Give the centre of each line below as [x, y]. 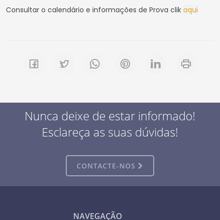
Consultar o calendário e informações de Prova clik [95, 10]
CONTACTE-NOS [107, 166]
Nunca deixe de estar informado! [110, 115]
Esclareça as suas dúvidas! [110, 132]
